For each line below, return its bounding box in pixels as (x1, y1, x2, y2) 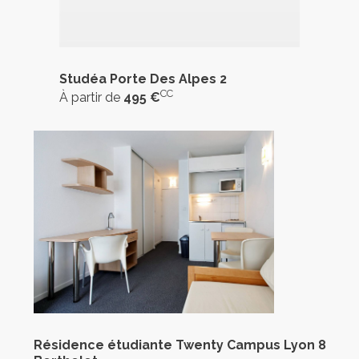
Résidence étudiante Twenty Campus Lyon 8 (33, 337, 326, 353)
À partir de (59, 90, 123, 106)
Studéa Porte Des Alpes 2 (59, 71, 227, 87)
